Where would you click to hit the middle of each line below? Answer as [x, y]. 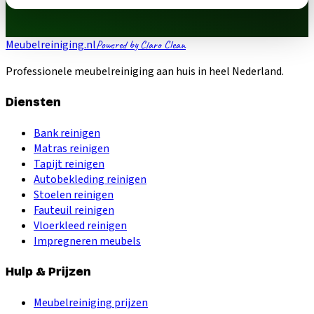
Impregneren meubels [87, 241]
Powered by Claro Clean [141, 45]
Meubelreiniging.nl [51, 45]
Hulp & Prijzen [48, 272]
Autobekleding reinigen [90, 179]
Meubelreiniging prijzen [91, 302]
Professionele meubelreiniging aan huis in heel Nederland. [145, 72]
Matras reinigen [71, 148]
